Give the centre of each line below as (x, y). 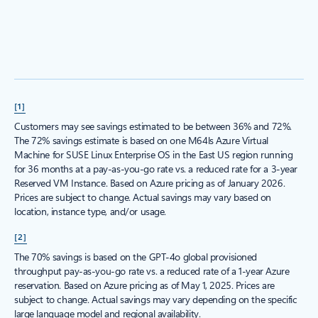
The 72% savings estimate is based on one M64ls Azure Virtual (141, 140)
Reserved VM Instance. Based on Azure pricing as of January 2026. (150, 182)
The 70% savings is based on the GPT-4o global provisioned (136, 256)
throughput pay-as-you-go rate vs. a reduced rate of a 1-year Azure (152, 270)
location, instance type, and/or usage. (91, 211)
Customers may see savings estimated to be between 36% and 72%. (153, 126)
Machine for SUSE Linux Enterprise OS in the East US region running (154, 154)
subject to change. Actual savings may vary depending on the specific (156, 299)
